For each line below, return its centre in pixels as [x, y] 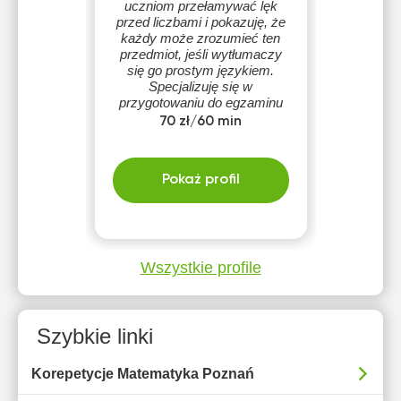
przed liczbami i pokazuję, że [200, 22]
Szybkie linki [95, 336]
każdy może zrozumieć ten [200, 38]
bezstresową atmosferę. [200, 151]
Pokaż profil [200, 180]
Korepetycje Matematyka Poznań [143, 374]
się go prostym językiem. [200, 70]
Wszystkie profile [200, 268]
